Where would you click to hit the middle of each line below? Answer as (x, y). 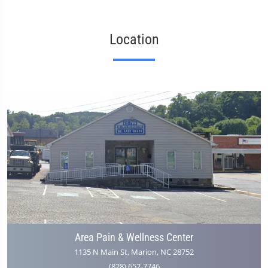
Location (134, 39)
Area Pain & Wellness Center (134, 237)
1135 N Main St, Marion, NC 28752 (134, 252)
